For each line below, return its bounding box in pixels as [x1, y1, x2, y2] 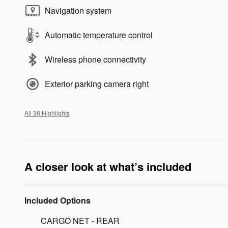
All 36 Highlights [24, 108, 70, 118]
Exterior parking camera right [45, 78, 149, 90]
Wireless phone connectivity [45, 53, 146, 66]
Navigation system [45, 5, 111, 17]
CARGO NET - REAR [41, 215, 120, 227]
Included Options [24, 194, 91, 207]
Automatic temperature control [45, 29, 153, 41]
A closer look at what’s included [24, 158, 191, 175]
